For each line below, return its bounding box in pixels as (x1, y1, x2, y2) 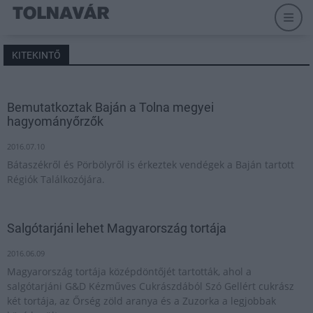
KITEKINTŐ (12, 50, 61, 61)
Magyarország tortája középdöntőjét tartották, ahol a (7, 265, 252, 278)
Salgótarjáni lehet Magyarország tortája (7, 221, 226, 235)
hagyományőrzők (7, 114, 103, 129)
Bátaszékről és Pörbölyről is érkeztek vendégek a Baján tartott (7, 158, 294, 171)
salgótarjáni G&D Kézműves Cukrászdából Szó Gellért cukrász (7, 279, 294, 293)
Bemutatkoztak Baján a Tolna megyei (7, 100, 214, 115)
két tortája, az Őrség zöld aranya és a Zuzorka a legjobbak (7, 294, 276, 307)
